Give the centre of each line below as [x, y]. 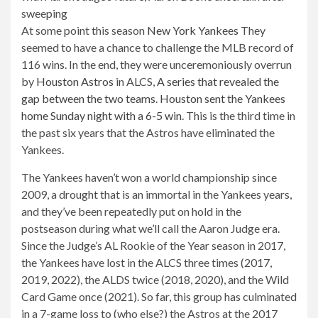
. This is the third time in [238, 115]
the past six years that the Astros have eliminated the [148, 132]
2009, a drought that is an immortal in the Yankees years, [157, 194]
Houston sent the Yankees [223, 98]
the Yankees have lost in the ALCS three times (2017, [147, 262]
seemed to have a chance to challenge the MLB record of [158, 47]
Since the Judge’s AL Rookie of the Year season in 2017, [153, 245]
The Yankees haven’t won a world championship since [149, 177]
